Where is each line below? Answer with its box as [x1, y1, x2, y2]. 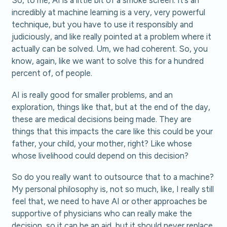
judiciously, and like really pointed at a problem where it [12, 31, 212, 42]
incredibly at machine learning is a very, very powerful [12, 7, 206, 18]
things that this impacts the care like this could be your [12, 126, 213, 136]
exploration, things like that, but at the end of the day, [12, 101, 211, 112]
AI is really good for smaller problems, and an [12, 89, 173, 100]
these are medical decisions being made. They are [12, 113, 192, 124]
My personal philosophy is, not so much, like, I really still [12, 184, 214, 195]
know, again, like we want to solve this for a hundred [12, 56, 204, 66]
